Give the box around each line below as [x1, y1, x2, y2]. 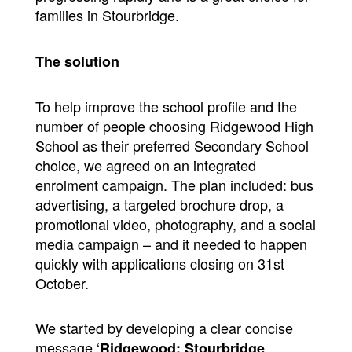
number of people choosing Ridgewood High [35, 115, 313, 136]
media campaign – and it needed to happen [35, 233, 307, 254]
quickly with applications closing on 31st [35, 252, 284, 273]
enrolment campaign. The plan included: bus [35, 174, 313, 195]
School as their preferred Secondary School [35, 134, 309, 156]
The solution [35, 50, 119, 71]
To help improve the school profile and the [35, 95, 297, 116]
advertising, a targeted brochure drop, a [35, 193, 284, 214]
